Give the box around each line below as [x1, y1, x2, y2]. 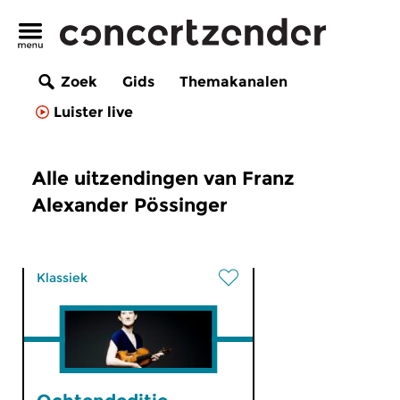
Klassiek [37, 270, 87, 286]
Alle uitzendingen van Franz [32, 167, 295, 189]
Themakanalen [179, 73, 287, 91]
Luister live [54, 104, 133, 121]
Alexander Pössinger [32, 194, 228, 216]
